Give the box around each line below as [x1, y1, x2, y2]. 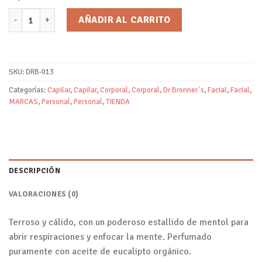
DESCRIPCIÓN [9, 166, 60, 176]
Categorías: [9, 85, 47, 95]
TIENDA [106, 97, 130, 107]
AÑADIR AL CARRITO [78, 14, 171, 26]
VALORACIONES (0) [9, 189, 79, 199]
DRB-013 [26, 67, 54, 77]
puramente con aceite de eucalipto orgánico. [9, 246, 191, 258]
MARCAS [9, 97, 38, 107]
